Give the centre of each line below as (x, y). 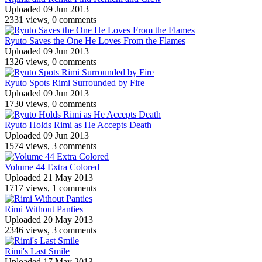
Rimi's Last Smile (37, 251)
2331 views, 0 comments (51, 19)
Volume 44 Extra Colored (52, 167)
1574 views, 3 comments (51, 146)
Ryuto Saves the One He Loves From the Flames (95, 40)
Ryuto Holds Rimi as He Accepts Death (78, 125)
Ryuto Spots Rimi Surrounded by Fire (75, 82)
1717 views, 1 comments (51, 188)
